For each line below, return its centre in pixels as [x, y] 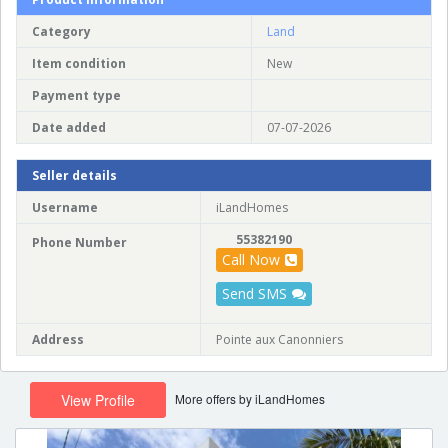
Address [58, 339]
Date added [69, 127]
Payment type [76, 95]
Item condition [79, 63]
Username [65, 207]
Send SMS [254, 293]
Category [61, 31]
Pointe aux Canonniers [279, 339]
